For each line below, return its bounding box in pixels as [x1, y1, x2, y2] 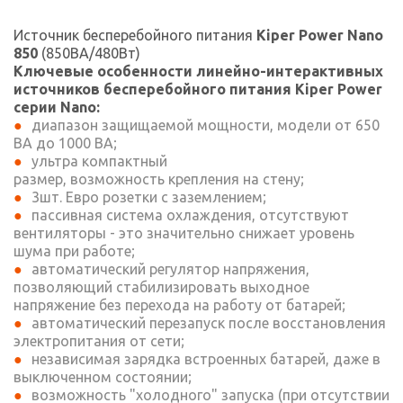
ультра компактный [31, 153, 167, 169]
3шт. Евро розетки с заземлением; [31, 189, 266, 205]
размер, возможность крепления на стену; [13, 171, 304, 187]
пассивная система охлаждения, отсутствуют [31, 207, 349, 223]
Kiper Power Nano [256, 27, 383, 43]
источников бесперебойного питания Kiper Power [13, 81, 382, 97]
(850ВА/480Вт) [38, 45, 140, 61]
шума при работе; [13, 243, 135, 259]
